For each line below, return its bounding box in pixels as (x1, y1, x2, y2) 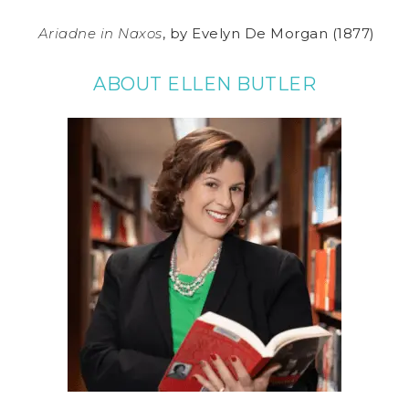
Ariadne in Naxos (37, 25, 163, 43)
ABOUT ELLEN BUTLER (93, 73, 316, 96)
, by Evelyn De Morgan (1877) (162, 25, 375, 43)
